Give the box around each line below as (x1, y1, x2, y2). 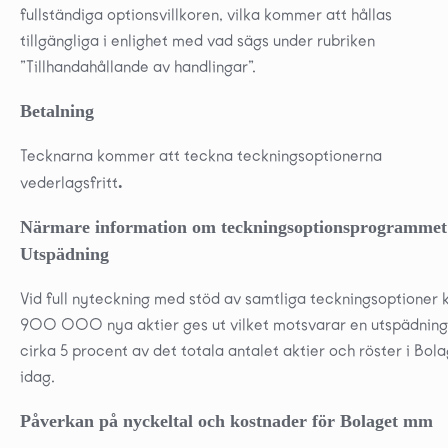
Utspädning (20, 243, 109, 264)
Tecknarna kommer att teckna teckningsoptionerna (20, 145, 382, 165)
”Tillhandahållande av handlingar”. (20, 56, 256, 76)
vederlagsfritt (20, 172, 118, 192)
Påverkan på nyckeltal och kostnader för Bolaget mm (20, 410, 433, 431)
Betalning (20, 100, 94, 121)
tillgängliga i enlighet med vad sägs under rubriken (20, 30, 375, 50)
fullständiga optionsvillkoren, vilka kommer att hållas (20, 4, 392, 24)
